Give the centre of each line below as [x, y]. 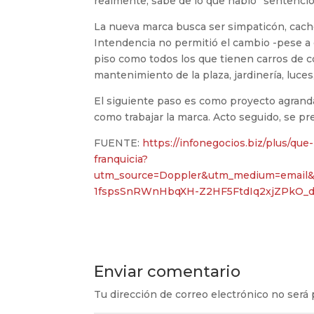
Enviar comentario [168, 272]
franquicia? [121, 159]
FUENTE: [118, 143]
